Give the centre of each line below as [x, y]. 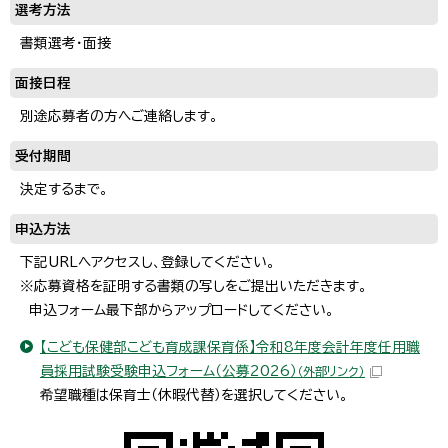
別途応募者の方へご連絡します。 [119, 115]
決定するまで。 [64, 188]
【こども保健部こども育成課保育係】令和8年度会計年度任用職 [230, 346]
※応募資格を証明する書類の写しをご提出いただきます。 [193, 285]
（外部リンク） [331, 370]
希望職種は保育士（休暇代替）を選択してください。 [194, 394]
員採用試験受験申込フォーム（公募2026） [168, 370]
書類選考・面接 [65, 42]
